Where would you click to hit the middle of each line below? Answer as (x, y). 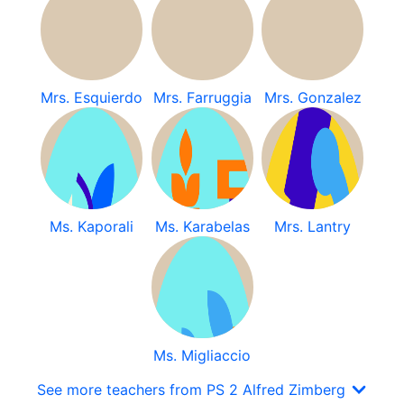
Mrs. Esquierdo (91, 97)
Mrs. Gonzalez (312, 97)
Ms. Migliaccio (202, 355)
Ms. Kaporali (91, 226)
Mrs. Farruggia (202, 97)
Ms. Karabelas (202, 226)
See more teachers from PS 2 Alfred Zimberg (193, 390)
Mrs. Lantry (313, 226)
